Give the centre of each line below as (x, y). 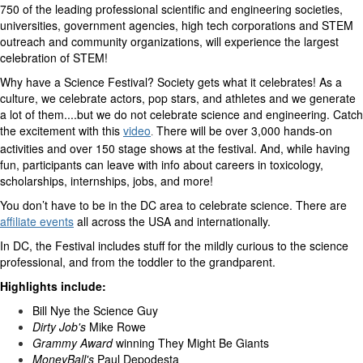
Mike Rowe (117, 326)
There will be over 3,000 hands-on (243, 130)
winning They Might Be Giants (191, 342)
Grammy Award (73, 342)
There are (321, 205)
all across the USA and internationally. (174, 221)
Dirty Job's (61, 326)
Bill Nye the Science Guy (95, 310)
